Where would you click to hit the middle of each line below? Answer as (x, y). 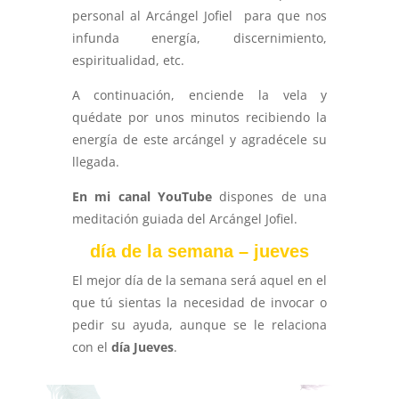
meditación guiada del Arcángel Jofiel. (184, 219)
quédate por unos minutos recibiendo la (199, 118)
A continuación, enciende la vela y (199, 95)
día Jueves (142, 347)
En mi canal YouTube (146, 197)
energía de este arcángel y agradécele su (199, 140)
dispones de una (273, 197)
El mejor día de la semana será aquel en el (199, 281)
